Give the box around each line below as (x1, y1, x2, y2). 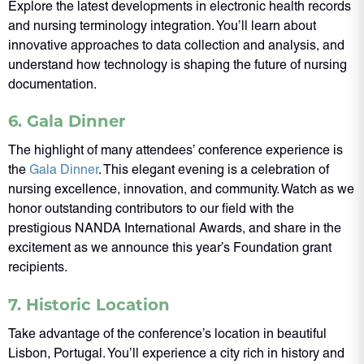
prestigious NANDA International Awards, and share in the (8, 220, 341, 236)
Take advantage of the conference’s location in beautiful (8, 325, 327, 341)
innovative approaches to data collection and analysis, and (8, 37, 344, 53)
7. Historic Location (8, 292, 170, 314)
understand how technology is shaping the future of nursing (8, 56, 347, 72)
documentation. (8, 76, 97, 92)
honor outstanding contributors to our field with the (8, 201, 294, 217)
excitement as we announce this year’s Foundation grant (8, 240, 331, 256)
